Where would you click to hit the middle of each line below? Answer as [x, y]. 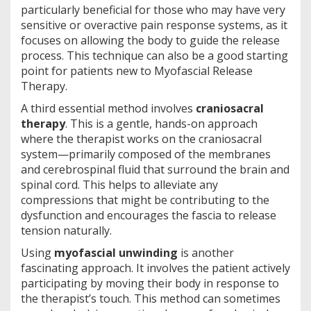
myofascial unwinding [116, 252]
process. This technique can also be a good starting [154, 55]
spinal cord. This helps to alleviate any [119, 184]
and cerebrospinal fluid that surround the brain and [155, 169]
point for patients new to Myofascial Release [137, 70]
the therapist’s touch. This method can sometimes [151, 298]
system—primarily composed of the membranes [146, 154]
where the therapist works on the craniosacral [141, 138]
